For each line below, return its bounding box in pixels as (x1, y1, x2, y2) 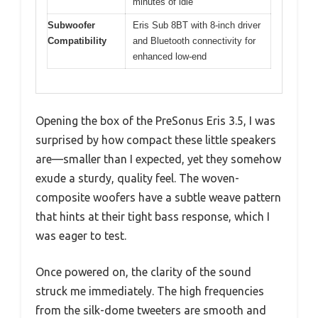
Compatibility (48, 35, 106, 46)
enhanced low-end (133, 50, 207, 62)
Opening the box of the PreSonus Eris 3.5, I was (35, 114, 275, 127)
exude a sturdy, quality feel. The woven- (35, 172, 239, 185)
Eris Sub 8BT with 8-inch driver (133, 19, 261, 31)
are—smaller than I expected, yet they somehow (35, 153, 281, 165)
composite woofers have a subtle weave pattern (35, 191, 281, 204)
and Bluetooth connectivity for (133, 35, 256, 46)
